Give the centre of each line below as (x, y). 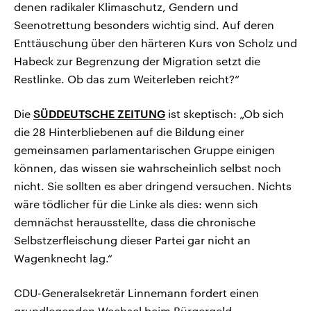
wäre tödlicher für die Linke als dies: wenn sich (136, 204)
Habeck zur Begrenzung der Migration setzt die (137, 61)
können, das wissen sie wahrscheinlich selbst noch (148, 168)
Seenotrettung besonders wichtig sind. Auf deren (144, 25)
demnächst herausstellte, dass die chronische (135, 222)
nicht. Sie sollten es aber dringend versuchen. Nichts (153, 186)
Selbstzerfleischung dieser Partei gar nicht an (132, 240)
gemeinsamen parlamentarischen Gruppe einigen (144, 150)
